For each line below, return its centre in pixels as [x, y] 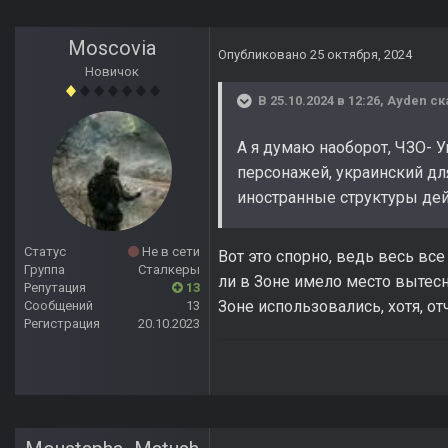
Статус [45, 252]
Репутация [55, 288]
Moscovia [112, 48]
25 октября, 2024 [361, 55]
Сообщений [58, 306]
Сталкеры [169, 270]
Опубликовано [264, 55]
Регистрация [62, 324]
